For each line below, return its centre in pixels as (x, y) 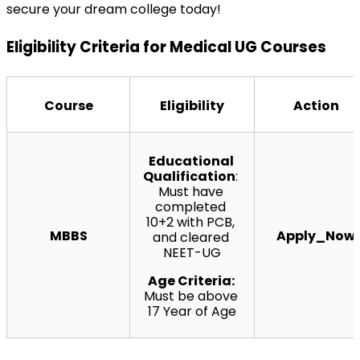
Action (316, 105)
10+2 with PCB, (190, 222)
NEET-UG (192, 252)
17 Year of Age (192, 311)
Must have (190, 191)
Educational (191, 161)
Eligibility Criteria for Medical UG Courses (166, 47)
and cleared (190, 237)
